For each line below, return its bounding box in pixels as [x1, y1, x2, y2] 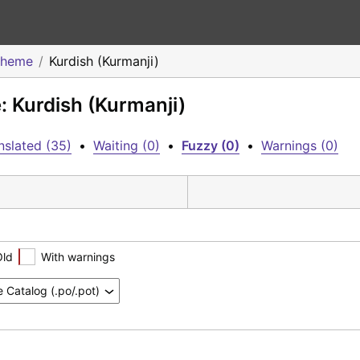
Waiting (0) [93, 137, 160, 153]
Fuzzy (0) [182, 137, 239, 153]
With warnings [41, 249, 115, 264]
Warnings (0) [261, 137, 338, 153]
